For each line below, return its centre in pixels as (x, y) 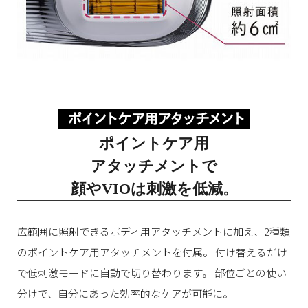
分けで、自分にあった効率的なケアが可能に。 (125, 294)
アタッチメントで (154, 166)
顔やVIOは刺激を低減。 (154, 189)
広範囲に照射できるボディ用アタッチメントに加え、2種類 (154, 232)
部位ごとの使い (250, 273)
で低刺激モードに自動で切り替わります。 (115, 273)
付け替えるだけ (250, 252)
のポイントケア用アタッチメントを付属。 (115, 252)
